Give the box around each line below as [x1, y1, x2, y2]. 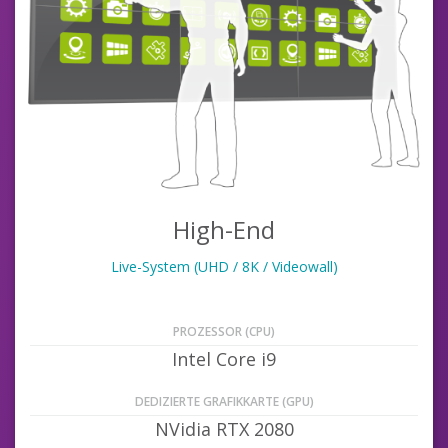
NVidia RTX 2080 [154, 417, 294, 441]
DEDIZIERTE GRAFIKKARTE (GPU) [134, 393, 314, 410]
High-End [173, 213, 275, 246]
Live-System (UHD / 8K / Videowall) [110, 257, 338, 276]
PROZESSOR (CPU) [173, 323, 275, 340]
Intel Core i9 [172, 347, 276, 371]
